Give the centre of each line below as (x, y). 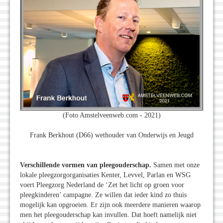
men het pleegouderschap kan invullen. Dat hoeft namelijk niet (108, 215)
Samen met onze (176, 165)
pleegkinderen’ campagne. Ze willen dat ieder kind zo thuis (103, 195)
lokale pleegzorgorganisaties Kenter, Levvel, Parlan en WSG (105, 175)
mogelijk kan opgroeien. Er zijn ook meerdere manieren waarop (110, 205)
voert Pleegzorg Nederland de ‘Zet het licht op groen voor (102, 185)
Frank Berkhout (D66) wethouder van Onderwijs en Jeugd (111, 135)
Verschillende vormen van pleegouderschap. (87, 165)
